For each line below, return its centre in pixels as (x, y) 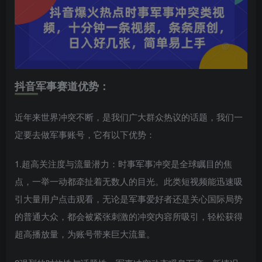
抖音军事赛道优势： (62, 86)
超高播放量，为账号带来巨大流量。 (85, 234)
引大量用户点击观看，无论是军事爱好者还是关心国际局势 (129, 199)
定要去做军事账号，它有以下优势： (85, 135)
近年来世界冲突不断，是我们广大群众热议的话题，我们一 (129, 117)
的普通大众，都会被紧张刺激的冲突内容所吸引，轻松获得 (129, 216)
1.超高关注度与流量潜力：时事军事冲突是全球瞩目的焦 (123, 164)
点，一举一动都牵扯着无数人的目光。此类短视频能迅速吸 (129, 181)
